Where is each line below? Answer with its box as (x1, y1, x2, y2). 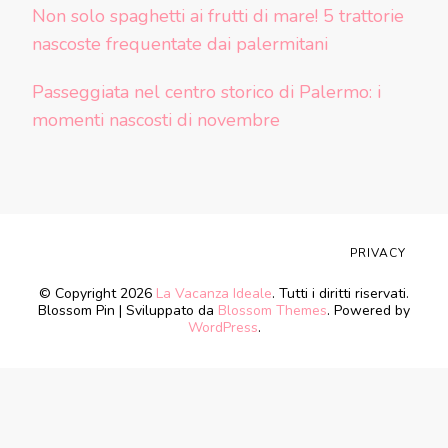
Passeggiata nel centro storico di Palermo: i (32, 80, 381, 105)
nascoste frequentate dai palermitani (32, 32, 328, 57)
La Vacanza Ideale (156, 284, 272, 304)
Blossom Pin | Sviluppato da (38, 301, 218, 321)
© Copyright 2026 (39, 284, 156, 304)
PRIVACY (350, 245, 406, 262)
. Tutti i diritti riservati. (272, 284, 409, 304)
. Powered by (327, 301, 410, 321)
